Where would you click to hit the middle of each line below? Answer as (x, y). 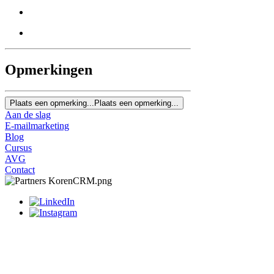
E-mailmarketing (37, 125)
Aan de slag (28, 114)
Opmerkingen (49, 69)
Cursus (18, 147)
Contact (20, 169)
